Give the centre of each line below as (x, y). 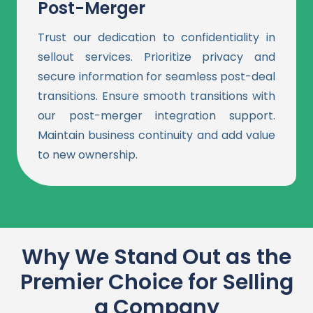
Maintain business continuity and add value (156, 135)
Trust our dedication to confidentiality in (156, 37)
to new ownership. (88, 154)
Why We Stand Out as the (156, 257)
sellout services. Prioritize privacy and (156, 57)
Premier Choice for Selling (156, 282)
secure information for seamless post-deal (156, 76)
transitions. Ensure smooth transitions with (156, 96)
